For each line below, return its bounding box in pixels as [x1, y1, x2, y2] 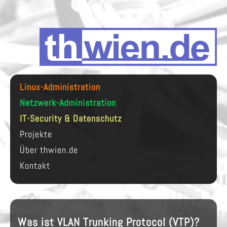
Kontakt [20, 160, 50, 171]
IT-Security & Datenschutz [20, 113, 122, 124]
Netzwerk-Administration [20, 97, 116, 108]
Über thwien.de [20, 144, 78, 156]
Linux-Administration [20, 82, 100, 93]
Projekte [20, 129, 52, 140]
